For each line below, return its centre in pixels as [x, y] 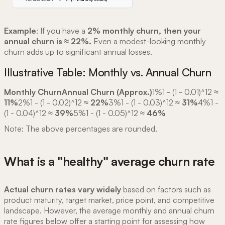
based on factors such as [166, 190]
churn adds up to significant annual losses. [78, 51]
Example [20, 30]
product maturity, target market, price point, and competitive [109, 200]
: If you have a [62, 30]
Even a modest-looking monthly [149, 41]
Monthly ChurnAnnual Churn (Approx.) [78, 92]
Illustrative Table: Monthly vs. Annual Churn [108, 72]
